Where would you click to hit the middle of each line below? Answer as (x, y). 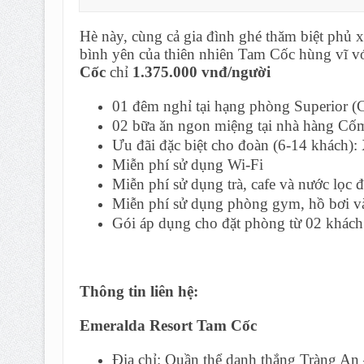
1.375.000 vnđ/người (201, 72)
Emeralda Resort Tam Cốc (168, 326)
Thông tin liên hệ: (139, 292)
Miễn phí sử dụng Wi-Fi (187, 165)
